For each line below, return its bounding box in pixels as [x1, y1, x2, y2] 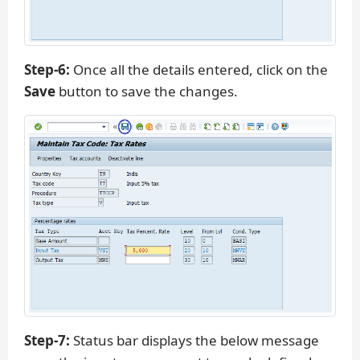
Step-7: [24, 330, 70, 350]
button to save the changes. [55, 82, 238, 101]
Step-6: [24, 60, 70, 80]
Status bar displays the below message [70, 330, 319, 350]
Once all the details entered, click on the [70, 60, 328, 80]
